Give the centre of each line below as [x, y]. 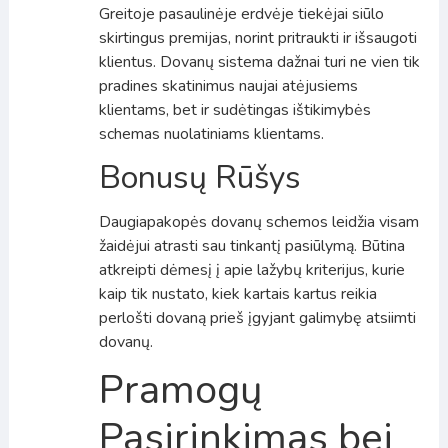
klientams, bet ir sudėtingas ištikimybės [234, 109]
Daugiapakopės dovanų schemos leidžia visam [258, 221]
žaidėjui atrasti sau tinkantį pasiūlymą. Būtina [251, 245]
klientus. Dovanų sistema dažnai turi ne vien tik [259, 61]
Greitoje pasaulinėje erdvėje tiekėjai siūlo [241, 13]
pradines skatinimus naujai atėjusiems [228, 85]
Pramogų [180, 389]
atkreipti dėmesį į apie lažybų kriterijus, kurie [251, 269]
